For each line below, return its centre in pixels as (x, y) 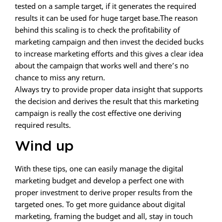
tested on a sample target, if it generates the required (106, 6)
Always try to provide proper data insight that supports (109, 89)
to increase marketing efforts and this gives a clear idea (109, 54)
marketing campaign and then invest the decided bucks (109, 42)
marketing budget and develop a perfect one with (99, 181)
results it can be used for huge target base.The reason (106, 18)
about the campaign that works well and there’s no (102, 66)
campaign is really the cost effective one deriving (98, 113)
